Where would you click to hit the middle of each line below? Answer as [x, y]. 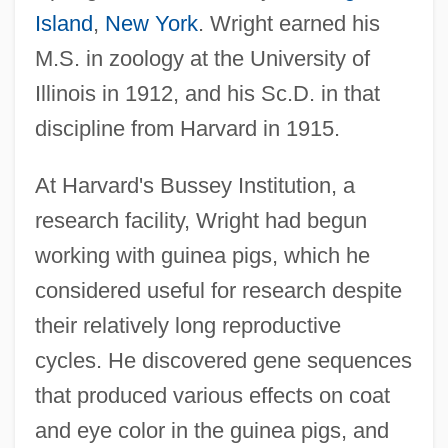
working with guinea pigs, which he [202, 255]
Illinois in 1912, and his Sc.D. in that [207, 93]
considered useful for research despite [218, 290]
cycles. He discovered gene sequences [223, 360]
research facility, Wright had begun [200, 220]
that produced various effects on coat [212, 395]
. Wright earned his [288, 23]
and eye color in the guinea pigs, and [211, 430]
